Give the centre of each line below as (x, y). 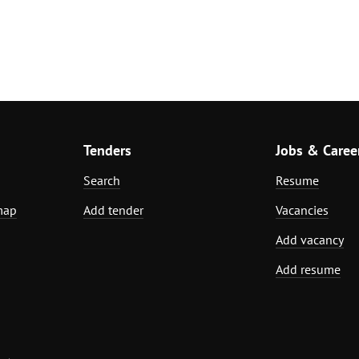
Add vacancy (310, 239)
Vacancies (302, 210)
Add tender (113, 210)
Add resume (308, 269)
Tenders (107, 150)
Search (102, 180)
